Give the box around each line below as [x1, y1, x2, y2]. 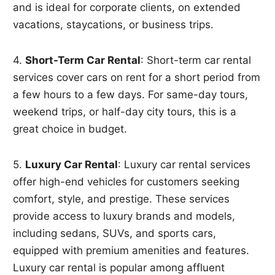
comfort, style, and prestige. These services [13, 193, 230, 206]
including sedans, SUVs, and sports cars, [13, 227, 217, 240]
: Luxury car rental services [118, 158, 251, 171]
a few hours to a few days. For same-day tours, [13, 88, 249, 101]
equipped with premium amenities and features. [13, 244, 250, 257]
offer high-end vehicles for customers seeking [13, 176, 240, 188]
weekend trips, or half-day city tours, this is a [13, 106, 237, 118]
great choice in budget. [13, 123, 128, 136]
